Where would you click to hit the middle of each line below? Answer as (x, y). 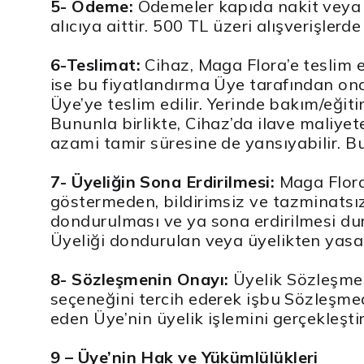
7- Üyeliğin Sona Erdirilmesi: (163, 181)
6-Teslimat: (95, 64)
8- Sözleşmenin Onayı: (140, 279)
